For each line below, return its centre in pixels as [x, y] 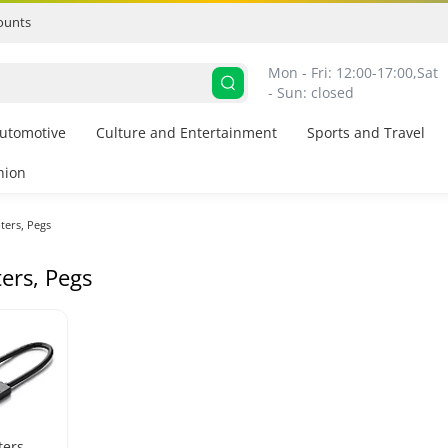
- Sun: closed [311, 92]
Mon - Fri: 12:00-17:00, [342, 72]
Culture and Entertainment [186, 133]
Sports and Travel [366, 133]
